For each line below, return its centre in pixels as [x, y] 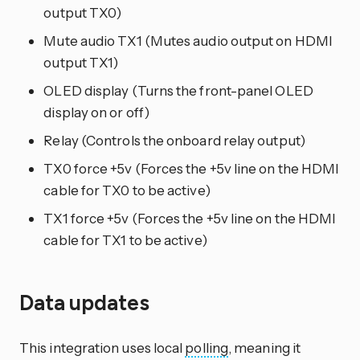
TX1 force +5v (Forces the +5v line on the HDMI [190, 219]
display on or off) [96, 112]
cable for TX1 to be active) [125, 240]
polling [207, 347]
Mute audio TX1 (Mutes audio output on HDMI [188, 41]
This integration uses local [102, 347]
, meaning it [265, 347]
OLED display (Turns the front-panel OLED [178, 91]
